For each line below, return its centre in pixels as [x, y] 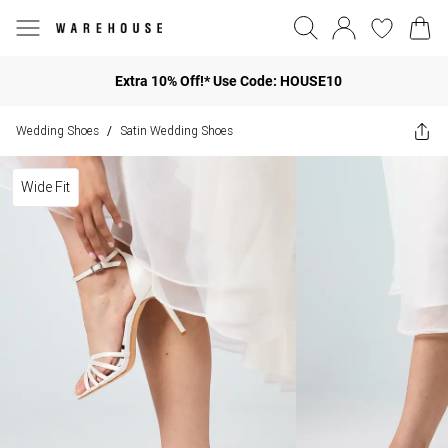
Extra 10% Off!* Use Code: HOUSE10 [228, 80]
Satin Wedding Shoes [176, 130]
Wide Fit [45, 187]
